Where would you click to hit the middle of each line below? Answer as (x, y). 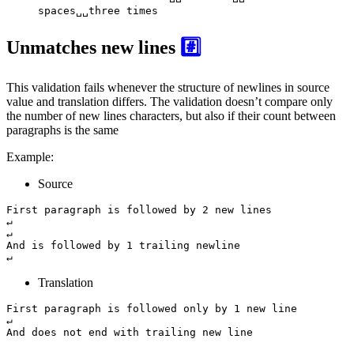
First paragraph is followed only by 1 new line (152, 309)
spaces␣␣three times (98, 10)
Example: (30, 157)
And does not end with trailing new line (130, 333)
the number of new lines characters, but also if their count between (171, 116)
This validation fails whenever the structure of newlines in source (168, 88)
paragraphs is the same (62, 130)
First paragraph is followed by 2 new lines (139, 210)
